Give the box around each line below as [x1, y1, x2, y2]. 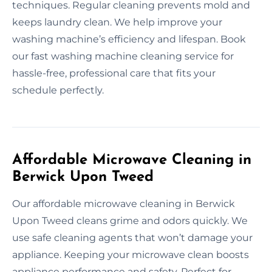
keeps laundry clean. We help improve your [12, 16, 222, 28]
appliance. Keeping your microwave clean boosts [12, 248, 249, 260]
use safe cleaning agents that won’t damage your [12, 231, 253, 243]
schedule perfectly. [12, 84, 104, 96]
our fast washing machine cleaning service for [12, 50, 234, 62]
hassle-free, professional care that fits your [12, 67, 216, 79]
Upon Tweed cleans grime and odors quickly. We [12, 214, 248, 226]
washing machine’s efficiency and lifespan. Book [12, 33, 246, 45]
